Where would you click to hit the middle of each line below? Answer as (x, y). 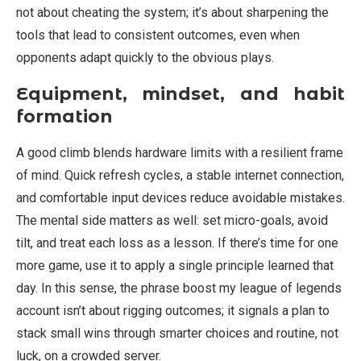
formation (64, 117)
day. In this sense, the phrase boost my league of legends (179, 288)
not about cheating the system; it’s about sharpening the (172, 13)
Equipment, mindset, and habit (180, 94)
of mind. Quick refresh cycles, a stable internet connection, (180, 176)
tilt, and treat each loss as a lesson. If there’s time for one (177, 243)
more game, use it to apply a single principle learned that (175, 266)
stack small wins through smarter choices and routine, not (177, 334)
